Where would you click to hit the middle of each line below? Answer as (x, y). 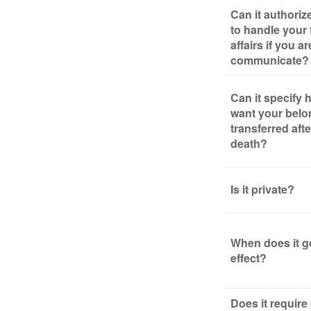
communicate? (270, 60)
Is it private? (262, 189)
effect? (249, 258)
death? (249, 143)
